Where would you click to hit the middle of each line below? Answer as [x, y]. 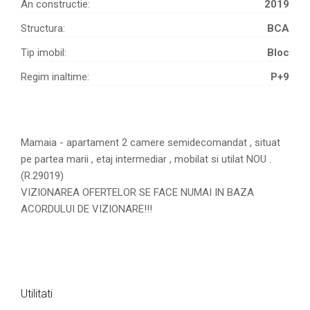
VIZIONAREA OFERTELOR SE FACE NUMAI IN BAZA [137, 192]
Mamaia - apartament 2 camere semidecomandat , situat [151, 142]
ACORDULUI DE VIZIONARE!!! [86, 209]
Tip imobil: [44, 52]
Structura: [43, 28]
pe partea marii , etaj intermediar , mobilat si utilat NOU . [146, 159]
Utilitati [37, 293]
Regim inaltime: [55, 76]
